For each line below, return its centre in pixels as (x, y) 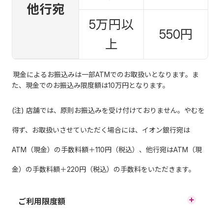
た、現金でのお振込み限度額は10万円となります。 (91, 85)
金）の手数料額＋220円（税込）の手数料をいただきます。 (104, 169)
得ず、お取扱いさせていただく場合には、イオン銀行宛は (101, 130)
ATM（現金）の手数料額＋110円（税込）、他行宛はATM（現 (107, 149)
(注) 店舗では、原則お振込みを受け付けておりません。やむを (108, 110)
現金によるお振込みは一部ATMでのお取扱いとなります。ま (106, 74)
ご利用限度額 (41, 201)
